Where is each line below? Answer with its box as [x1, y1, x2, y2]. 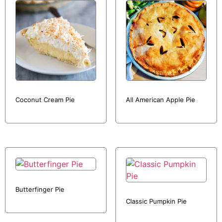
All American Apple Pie [125, 96, 195, 104]
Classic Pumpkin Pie [125, 197, 187, 206]
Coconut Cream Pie [15, 96, 75, 104]
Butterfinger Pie [15, 185, 64, 194]
